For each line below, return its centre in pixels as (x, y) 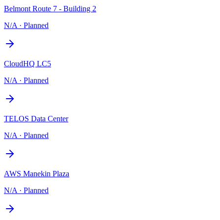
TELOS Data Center (36, 118)
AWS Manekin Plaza (37, 173)
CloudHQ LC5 (27, 63)
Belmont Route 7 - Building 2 (50, 8)
